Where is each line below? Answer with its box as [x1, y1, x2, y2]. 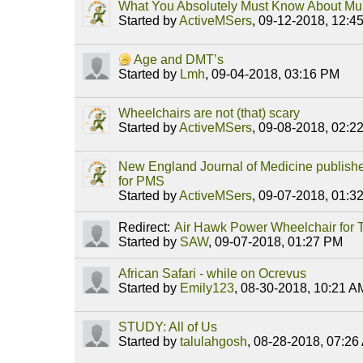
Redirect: [118, 220, 170, 235]
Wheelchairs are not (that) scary [118, 106, 300, 121]
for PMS [118, 174, 164, 189]
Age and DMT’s [134, 53, 224, 67]
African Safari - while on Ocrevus [118, 267, 306, 281]
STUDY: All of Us [118, 320, 217, 335]
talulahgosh [180, 335, 247, 349]
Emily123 [180, 281, 234, 296]
